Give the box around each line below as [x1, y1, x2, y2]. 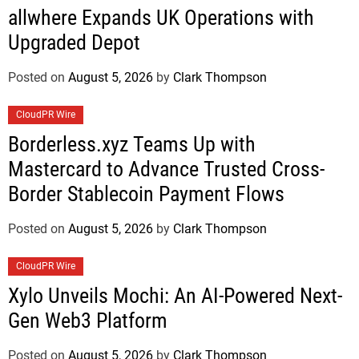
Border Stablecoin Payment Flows [8, 181, 284, 206]
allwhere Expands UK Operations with [8, 5, 314, 30]
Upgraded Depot [8, 30, 140, 54]
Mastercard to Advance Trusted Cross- [8, 156, 325, 181]
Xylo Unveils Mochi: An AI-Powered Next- [8, 283, 342, 308]
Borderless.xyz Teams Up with [8, 131, 256, 156]
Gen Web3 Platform [8, 308, 167, 333]
